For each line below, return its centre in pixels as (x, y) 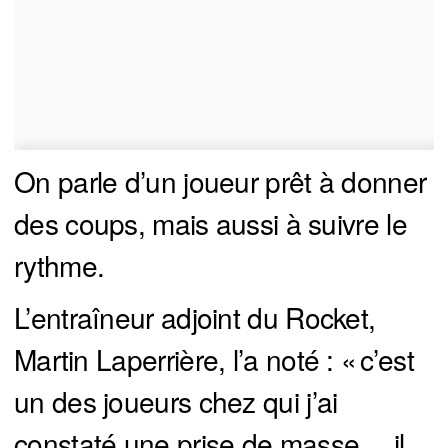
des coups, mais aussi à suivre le (210, 223)
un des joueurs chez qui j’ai (176, 401)
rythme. (59, 265)
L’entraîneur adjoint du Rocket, (195, 317)
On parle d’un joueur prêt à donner (220, 181)
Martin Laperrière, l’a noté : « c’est (214, 359)
